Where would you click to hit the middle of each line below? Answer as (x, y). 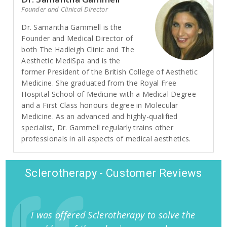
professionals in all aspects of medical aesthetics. (106, 138)
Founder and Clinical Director (65, 9)
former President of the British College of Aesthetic (109, 71)
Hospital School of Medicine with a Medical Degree (109, 94)
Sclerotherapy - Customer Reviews (113, 173)
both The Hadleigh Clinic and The (78, 49)
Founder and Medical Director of (77, 38)
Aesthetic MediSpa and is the (71, 60)
